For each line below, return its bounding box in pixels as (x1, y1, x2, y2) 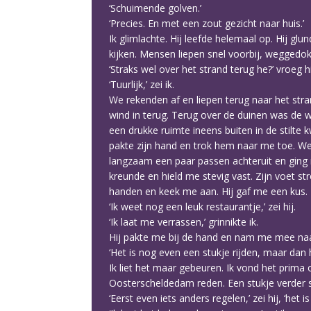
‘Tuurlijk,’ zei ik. (109, 78, 174, 91)
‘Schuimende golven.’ (109, 1, 201, 15)
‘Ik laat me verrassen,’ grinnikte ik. (109, 215, 258, 228)
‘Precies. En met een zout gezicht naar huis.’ (109, 17, 304, 30)
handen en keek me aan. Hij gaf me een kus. (109, 185, 308, 198)
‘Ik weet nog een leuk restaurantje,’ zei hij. (109, 200, 296, 213)
